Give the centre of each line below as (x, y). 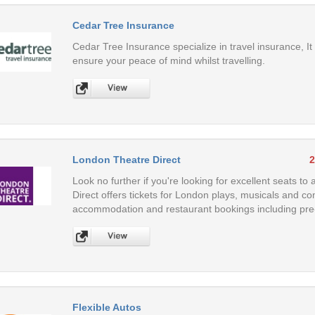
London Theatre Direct (126, 159)
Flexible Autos (107, 307)
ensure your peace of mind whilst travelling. (168, 61)
